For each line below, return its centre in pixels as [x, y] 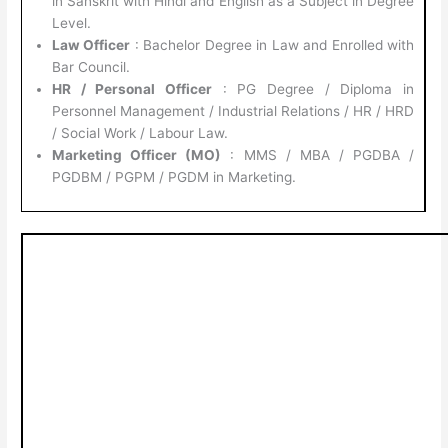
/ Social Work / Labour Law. [140, 133]
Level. [72, 23]
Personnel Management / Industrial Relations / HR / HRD [233, 111]
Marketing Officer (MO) [137, 155]
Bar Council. [91, 67]
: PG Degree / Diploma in [313, 89]
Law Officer [91, 45]
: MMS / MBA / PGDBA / [318, 155]
